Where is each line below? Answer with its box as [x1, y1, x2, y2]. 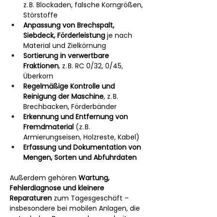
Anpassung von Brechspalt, [23, 20, 116, 30]
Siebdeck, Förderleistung [23, 31, 105, 40]
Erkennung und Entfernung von [23, 112, 130, 122]
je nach [105, 31, 134, 40]
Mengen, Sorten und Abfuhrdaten [23, 153, 137, 162]
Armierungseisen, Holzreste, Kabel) [23, 132, 139, 142]
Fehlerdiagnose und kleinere [10, 183, 106, 193]
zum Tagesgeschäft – [52, 193, 131, 203]
